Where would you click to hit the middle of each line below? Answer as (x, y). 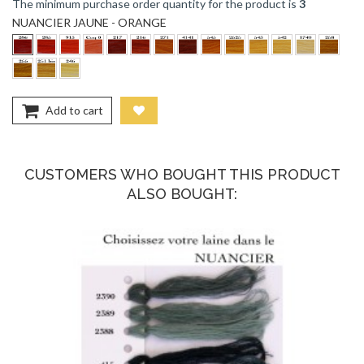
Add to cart (74, 110)
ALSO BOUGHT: (182, 194)
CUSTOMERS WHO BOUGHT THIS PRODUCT (182, 175)
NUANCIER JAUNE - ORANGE (91, 23)
